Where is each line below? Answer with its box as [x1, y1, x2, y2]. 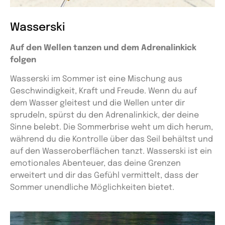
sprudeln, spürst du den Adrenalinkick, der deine [10, 111, 199, 120]
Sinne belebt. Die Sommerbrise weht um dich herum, [10, 123, 213, 132]
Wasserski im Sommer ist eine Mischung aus [10, 75, 182, 84]
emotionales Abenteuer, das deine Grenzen [10, 159, 181, 168]
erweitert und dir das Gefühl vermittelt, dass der [10, 171, 198, 180]
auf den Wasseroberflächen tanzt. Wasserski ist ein [10, 147, 212, 156]
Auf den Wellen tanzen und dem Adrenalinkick [10, 43, 196, 52]
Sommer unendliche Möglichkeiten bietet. [10, 183, 174, 192]
